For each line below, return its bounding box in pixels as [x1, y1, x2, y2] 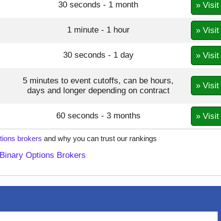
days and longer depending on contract [27, 86, 170, 96]
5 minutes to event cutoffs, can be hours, [23, 76, 174, 86]
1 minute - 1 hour [67, 25, 130, 35]
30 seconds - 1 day [63, 50, 134, 60]
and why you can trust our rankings [41, 134, 157, 143]
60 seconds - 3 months [56, 111, 141, 121]
